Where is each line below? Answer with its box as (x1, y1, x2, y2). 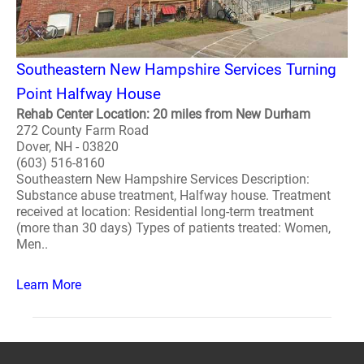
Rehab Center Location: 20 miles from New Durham (16, 106, 310, 122)
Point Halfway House (16, 84, 161, 103)
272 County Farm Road (16, 123, 149, 138)
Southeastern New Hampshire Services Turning (16, 60, 336, 79)
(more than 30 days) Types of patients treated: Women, (16, 220, 331, 236)
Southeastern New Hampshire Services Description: (16, 171, 310, 187)
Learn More (16, 277, 81, 292)
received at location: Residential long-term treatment (16, 204, 314, 219)
